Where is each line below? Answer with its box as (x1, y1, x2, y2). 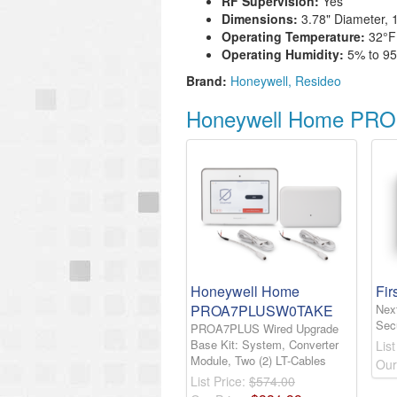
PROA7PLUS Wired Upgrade (191, 320, 339, 338)
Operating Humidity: (222, 45, 347, 63)
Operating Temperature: (222, 27, 369, 45)
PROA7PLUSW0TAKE (191, 300, 333, 322)
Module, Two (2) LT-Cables (191, 352, 326, 370)
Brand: (186, 72, 227, 90)
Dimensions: (222, 10, 301, 27)
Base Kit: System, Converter (191, 336, 339, 354)
